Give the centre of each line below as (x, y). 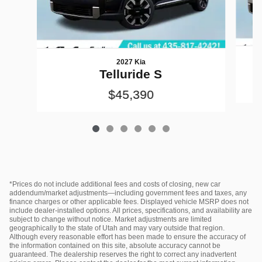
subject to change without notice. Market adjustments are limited (111, 220)
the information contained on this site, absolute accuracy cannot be (115, 246)
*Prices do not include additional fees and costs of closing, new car (115, 185)
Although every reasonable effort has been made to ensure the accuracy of (127, 237)
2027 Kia (131, 62)
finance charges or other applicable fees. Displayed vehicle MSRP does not (129, 202)
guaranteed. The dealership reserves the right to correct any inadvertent (123, 255)
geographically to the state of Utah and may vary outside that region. (117, 228)
